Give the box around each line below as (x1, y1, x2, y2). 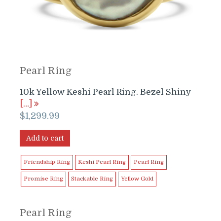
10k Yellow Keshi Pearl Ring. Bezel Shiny (20, 87, 191, 97)
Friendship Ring (24, 158, 70, 165)
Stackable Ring (71, 175, 113, 182)
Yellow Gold (121, 175, 153, 182)
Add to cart (26, 134, 64, 142)
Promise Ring (24, 175, 63, 182)
